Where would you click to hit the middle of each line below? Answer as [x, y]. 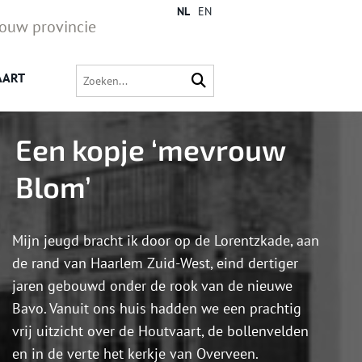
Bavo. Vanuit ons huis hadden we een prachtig [157, 309]
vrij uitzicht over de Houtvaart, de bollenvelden [160, 331]
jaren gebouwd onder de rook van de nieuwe [152, 286]
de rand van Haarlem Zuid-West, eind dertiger [155, 263]
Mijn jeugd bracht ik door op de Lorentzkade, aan [166, 241]
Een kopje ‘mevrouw [150, 149]
